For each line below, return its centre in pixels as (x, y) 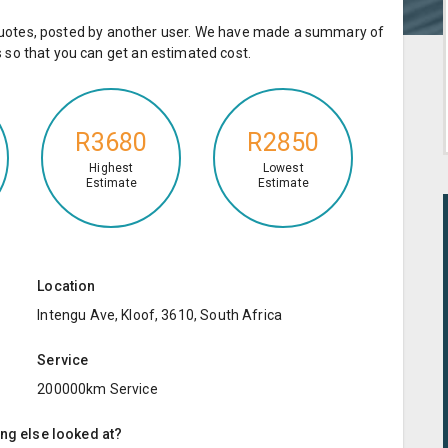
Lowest (283, 168)
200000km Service (97, 388)
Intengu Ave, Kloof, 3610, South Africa (160, 314)
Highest (111, 168)
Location (66, 285)
